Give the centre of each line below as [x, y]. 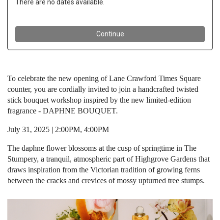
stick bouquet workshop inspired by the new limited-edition [99, 100]
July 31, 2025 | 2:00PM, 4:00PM [58, 129]
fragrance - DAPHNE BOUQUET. [63, 111]
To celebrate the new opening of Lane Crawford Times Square [104, 78]
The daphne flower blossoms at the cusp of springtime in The [102, 148]
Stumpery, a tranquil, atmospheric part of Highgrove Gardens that [109, 159]
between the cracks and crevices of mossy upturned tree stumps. [106, 180]
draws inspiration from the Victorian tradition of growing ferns [104, 170]
